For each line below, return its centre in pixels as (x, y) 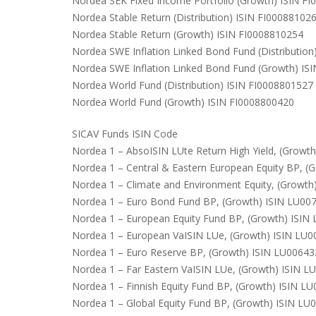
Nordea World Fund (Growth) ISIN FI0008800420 (183, 102)
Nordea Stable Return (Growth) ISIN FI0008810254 (188, 34)
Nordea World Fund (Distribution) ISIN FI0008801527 (193, 85)
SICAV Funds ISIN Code (125, 134)
